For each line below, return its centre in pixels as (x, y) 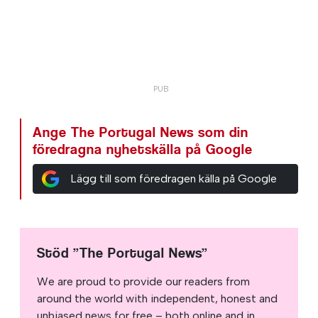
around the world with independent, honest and (157, 298)
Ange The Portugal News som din (141, 132)
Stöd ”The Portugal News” (122, 253)
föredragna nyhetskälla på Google (143, 149)
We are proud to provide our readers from (143, 281)
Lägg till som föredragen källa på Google (173, 178)
